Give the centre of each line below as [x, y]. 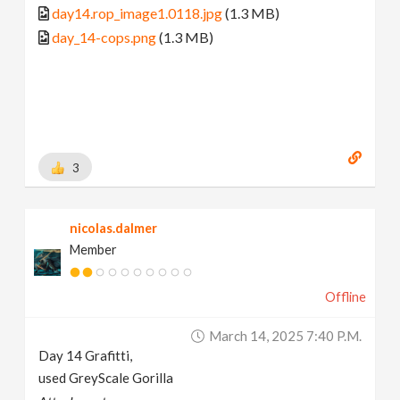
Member [94, 249]
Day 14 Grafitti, [86, 355]
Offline [345, 296]
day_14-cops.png [104, 37]
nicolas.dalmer [114, 228]
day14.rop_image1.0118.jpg [137, 13]
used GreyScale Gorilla [106, 377]
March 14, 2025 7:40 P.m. [285, 335]
